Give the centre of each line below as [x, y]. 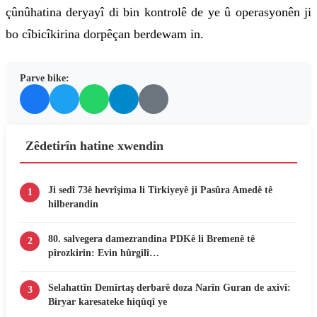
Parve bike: [45, 79]
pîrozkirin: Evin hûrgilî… [104, 253]
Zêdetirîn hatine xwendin [94, 146]
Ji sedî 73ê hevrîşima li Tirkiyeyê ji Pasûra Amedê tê [160, 190]
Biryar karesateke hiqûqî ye [108, 302]
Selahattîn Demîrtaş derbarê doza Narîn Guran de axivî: [169, 288]
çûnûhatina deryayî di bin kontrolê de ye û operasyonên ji [158, 12]
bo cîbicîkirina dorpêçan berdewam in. [105, 34]
